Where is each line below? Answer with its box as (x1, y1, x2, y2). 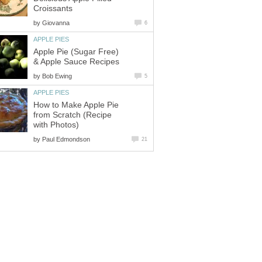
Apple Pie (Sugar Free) (33, 47, 119, 56)
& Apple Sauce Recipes (33, 57, 119, 66)
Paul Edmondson (42, 135, 90, 143)
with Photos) (33, 120, 79, 129)
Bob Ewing (42, 72, 72, 80)
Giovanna (42, 19, 70, 27)
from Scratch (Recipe (33, 110, 112, 119)
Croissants (33, 4, 73, 13)
